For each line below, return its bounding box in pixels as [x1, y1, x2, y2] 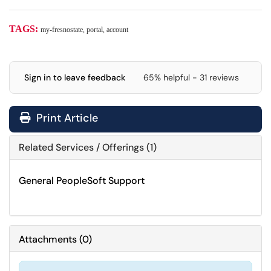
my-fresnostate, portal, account [41, 25, 130, 34]
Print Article [33, 111, 98, 125]
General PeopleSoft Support [19, 174, 145, 187]
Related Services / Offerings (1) [19, 141, 157, 154]
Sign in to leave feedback [24, 72, 125, 83]
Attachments [19, 233, 77, 246]
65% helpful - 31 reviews [143, 72, 239, 83]
